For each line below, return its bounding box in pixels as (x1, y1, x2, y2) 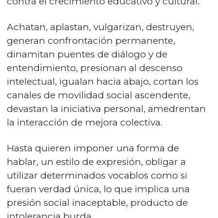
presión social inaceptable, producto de (7, 197, 188, 208)
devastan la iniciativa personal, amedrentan (7, 103, 206, 114)
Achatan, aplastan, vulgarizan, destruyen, (7, 21, 194, 33)
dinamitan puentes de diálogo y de (7, 48, 167, 60)
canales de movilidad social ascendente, (7, 89, 190, 101)
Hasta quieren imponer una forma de (7, 142, 179, 154)
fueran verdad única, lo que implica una (7, 183, 190, 195)
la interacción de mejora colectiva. (7, 116, 163, 128)
